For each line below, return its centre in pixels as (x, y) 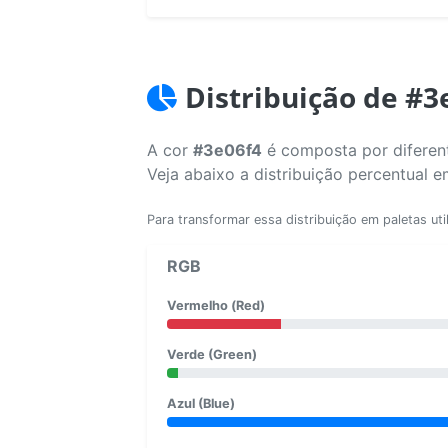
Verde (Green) (212, 354)
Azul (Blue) (201, 403)
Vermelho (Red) (216, 305)
